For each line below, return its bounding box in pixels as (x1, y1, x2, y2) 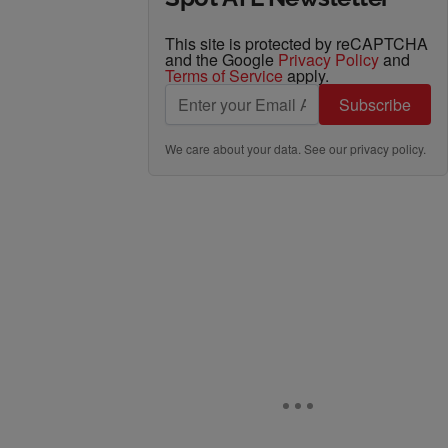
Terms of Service (165, 64, 283, 87)
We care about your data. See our (165, 140, 350, 157)
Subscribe (339, 93, 411, 116)
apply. (283, 64, 329, 87)
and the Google (165, 48, 278, 71)
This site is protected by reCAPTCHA (165, 32, 428, 55)
